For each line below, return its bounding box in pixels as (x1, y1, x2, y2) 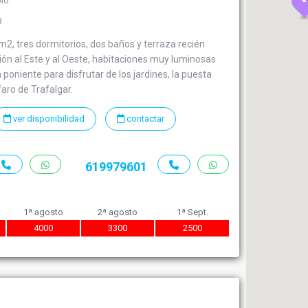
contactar (124, 113, 164, 124)
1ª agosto (23, 207, 63, 217)
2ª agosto (98, 207, 138, 217)
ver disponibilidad (11, 113, 85, 124)
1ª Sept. (176, 207, 208, 217)
